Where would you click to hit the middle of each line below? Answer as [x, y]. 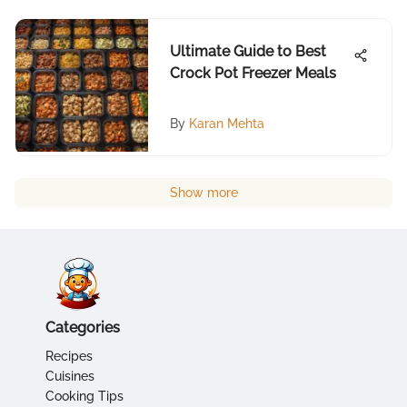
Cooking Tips [84, 396]
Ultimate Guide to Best [248, 51]
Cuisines [70, 376]
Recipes [69, 356]
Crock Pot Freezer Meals [253, 73]
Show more [203, 193]
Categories [83, 328]
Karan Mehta [227, 124]
